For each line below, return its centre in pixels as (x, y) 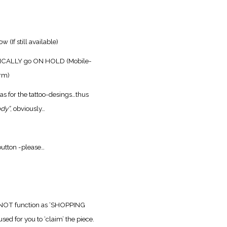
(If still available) (34, 42)
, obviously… (28, 108)
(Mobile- (79, 61)
